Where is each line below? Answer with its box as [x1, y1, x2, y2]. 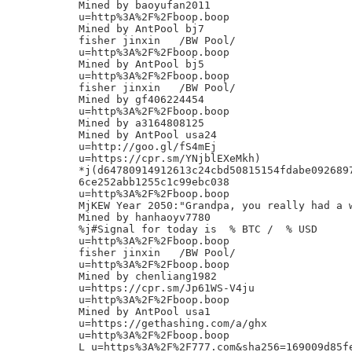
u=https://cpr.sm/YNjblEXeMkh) [79, 152, 261, 164]
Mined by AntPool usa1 [79, 306, 211, 317]
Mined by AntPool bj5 [79, 58, 204, 70]
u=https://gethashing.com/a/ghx [79, 317, 267, 329]
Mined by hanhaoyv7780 [79, 211, 211, 223]
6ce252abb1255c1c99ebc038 [79, 176, 229, 188]
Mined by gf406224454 [79, 93, 204, 105]
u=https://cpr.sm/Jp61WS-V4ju [79, 282, 255, 294]
